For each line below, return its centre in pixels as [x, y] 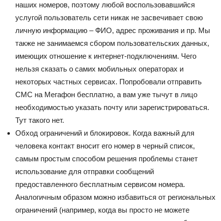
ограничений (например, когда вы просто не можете [102, 210]
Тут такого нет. [40, 120]
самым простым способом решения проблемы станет [107, 159]
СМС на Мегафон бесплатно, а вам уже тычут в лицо [106, 94]
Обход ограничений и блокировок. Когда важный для [105, 133]
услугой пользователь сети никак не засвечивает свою [109, 18]
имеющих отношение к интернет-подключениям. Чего [106, 56]
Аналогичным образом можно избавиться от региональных [115, 197]
